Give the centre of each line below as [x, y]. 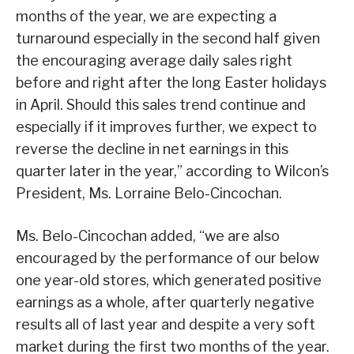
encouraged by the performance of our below [168, 258]
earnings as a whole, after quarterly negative [165, 302]
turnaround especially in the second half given [168, 38]
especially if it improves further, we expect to [166, 126]
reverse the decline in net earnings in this [152, 149]
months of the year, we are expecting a [146, 16]
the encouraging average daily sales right [154, 60]
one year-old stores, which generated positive [169, 280]
